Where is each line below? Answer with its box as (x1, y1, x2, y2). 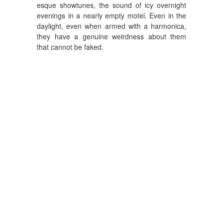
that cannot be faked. (37, 41, 104, 52)
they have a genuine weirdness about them (37, 31, 186, 41)
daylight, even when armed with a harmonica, (37, 20, 186, 31)
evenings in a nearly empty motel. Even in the (37, 10, 186, 20)
